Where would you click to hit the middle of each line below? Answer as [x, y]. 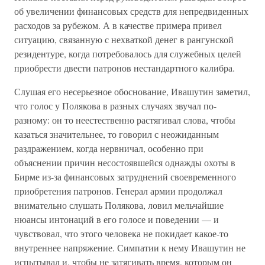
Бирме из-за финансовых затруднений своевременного [125, 177]
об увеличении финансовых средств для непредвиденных [131, 11]
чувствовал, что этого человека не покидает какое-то [121, 233]
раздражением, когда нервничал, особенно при [109, 148]
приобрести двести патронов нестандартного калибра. [125, 68]
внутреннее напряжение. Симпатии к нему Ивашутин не [130, 248]
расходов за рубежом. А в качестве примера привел [118, 25]
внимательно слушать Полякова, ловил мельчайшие [119, 205]
